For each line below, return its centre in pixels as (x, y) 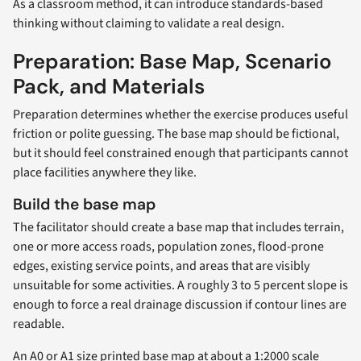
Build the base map (84, 205)
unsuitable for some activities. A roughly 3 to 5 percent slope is (180, 285)
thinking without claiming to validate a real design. (149, 24)
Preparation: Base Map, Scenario (172, 62)
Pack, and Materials (109, 87)
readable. (39, 324)
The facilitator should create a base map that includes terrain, (178, 227)
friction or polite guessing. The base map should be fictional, (176, 134)
